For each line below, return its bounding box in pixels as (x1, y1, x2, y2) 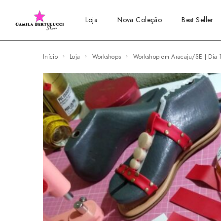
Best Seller (182, 15, 214, 25)
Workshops (97, 52, 121, 61)
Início (44, 52, 58, 61)
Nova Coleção (117, 15, 162, 25)
